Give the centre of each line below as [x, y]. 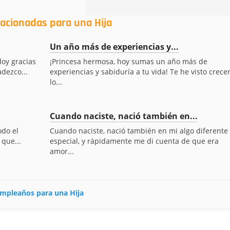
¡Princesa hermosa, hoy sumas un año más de [128, 61]
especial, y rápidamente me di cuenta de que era [134, 141]
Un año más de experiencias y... [114, 47]
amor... [62, 151]
